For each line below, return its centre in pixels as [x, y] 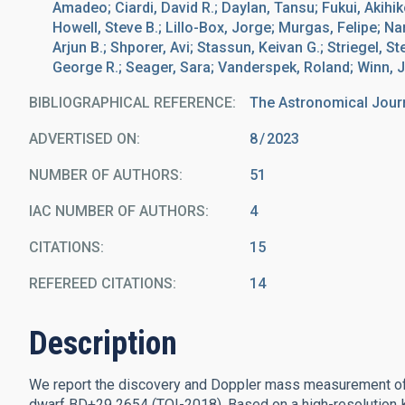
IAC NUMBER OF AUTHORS [117, 211]
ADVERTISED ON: [85, 139]
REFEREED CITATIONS [101, 283]
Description [103, 344]
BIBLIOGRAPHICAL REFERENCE [131, 103]
